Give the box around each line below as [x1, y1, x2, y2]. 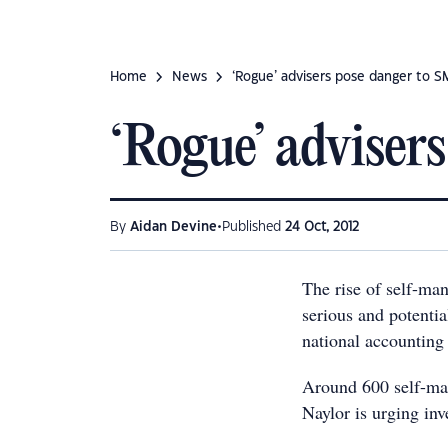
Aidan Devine [130, 221, 217, 233]
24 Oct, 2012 [285, 221, 359, 233]
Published [222, 221, 285, 233]
